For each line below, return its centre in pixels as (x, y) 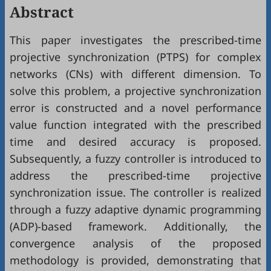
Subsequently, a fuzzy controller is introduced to (135, 158)
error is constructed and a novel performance (135, 108)
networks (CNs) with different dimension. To (135, 74)
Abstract (42, 12)
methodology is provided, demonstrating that (135, 260)
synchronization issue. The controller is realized (135, 192)
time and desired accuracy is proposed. (135, 142)
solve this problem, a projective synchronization (135, 91)
